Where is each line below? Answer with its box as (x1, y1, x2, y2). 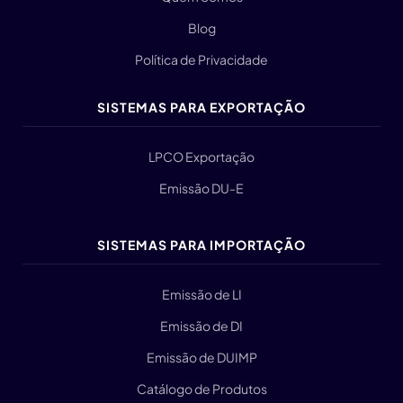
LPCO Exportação (148, 148, 255, 165)
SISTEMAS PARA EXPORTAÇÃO (97, 99, 306, 115)
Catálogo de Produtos (136, 381, 267, 397)
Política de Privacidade (135, 51, 268, 67)
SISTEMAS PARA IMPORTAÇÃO (97, 237, 306, 253)
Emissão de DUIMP (146, 349, 257, 365)
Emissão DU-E (159, 180, 244, 196)
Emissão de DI (160, 318, 243, 334)
